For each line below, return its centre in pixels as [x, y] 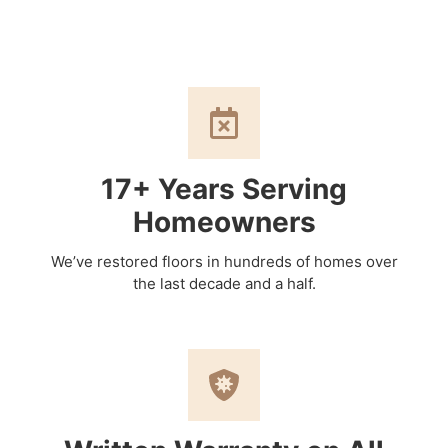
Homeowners [224, 221]
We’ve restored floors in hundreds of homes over [224, 261]
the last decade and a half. [224, 283]
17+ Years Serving [224, 188]
